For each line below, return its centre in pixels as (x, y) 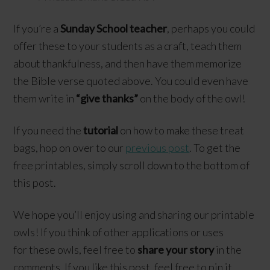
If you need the (49, 130)
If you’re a (37, 28)
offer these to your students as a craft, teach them (128, 46)
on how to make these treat (181, 130)
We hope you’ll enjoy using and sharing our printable (134, 214)
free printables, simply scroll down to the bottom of (132, 165)
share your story (176, 249)
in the (228, 249)
